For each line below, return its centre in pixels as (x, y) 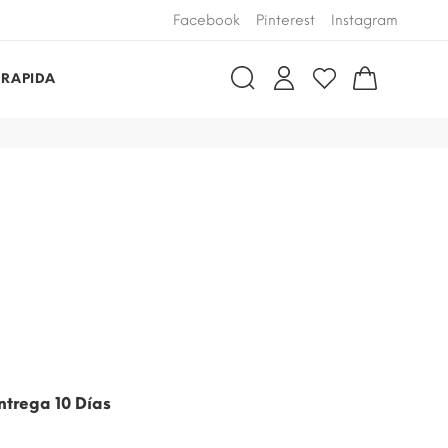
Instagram (364, 20)
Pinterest (285, 20)
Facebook (206, 20)
